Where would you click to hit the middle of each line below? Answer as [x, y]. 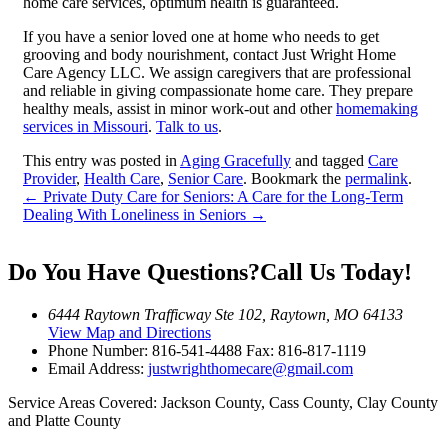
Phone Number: [100, 350]
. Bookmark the [294, 179]
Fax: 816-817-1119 [306, 350]
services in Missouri [85, 127]
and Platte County [64, 420]
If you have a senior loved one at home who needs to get [201, 37]
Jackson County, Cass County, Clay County [297, 402]
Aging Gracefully [235, 161]
